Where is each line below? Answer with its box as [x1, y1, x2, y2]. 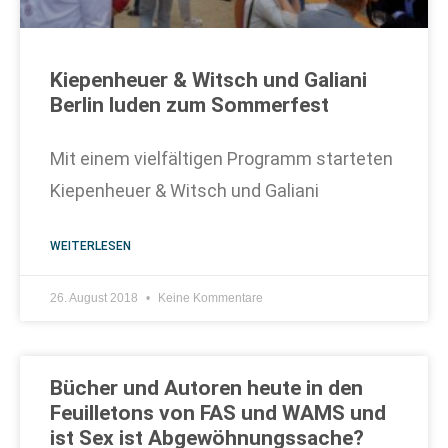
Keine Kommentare [155, 290, 263, 305]
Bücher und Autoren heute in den [50, 375, 363, 400]
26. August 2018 [50, 290, 141, 305]
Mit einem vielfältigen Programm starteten [50, 147, 393, 169]
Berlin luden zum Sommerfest [50, 92, 329, 117]
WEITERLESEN [50, 238, 131, 253]
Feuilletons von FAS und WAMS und [50, 400, 386, 425]
